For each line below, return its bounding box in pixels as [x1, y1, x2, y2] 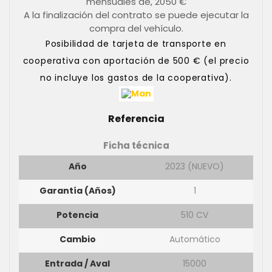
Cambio [59, 233, 96, 245]
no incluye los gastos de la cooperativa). [40, 71, 232, 84]
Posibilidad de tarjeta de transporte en [45, 37, 227, 50]
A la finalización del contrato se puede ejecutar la [23, 8, 249, 21]
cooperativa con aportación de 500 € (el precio [22, 54, 250, 67]
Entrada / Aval [45, 257, 110, 270]
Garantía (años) [39, 184, 116, 197]
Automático [169, 233, 220, 245]
